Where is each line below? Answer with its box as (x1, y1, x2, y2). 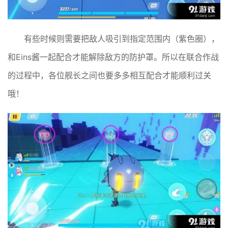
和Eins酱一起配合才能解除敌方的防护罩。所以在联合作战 (8, 52, 219, 63)
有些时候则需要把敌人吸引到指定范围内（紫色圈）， (24, 34, 219, 44)
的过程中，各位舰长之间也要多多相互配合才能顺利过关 (8, 70, 211, 81)
